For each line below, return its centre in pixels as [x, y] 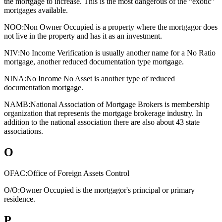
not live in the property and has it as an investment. [83, 36]
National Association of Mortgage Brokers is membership [120, 104]
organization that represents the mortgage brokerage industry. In [103, 113]
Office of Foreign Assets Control [78, 173]
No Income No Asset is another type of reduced [101, 78]
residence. [20, 199]
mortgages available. [36, 10]
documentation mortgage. [44, 87]
